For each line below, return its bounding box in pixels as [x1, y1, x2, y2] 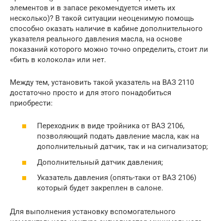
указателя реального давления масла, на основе [10, 34, 182, 43]
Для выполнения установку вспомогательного [10, 207, 176, 217]
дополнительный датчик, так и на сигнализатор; [37, 142, 208, 151]
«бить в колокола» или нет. [10, 55, 106, 64]
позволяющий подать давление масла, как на [37, 132, 199, 141]
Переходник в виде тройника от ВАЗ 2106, [37, 121, 184, 131]
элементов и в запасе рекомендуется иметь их [10, 3, 175, 12]
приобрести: [10, 98, 53, 108]
